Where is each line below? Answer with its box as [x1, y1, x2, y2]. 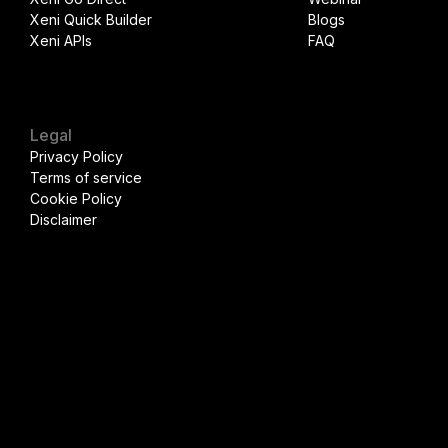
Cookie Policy [30, 190, 123, 207]
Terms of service [30, 169, 143, 186]
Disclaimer [30, 211, 98, 228]
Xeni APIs [30, 32, 93, 49]
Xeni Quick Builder [30, 11, 153, 28]
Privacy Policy [30, 148, 124, 165]
